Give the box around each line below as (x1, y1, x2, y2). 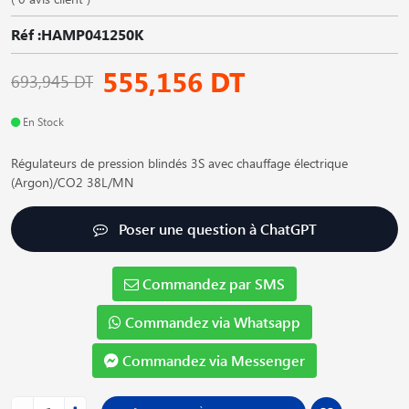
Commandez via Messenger (119, 350, 305, 370)
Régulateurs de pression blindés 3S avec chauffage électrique (11, 153, 348, 172)
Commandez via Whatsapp (121, 311, 300, 331)
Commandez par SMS (139, 273, 285, 293)
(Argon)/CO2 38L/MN (11, 173, 133, 191)
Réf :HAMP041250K (11, 24, 143, 44)
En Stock (20, 113, 64, 129)
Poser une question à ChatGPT (114, 218, 317, 238)
